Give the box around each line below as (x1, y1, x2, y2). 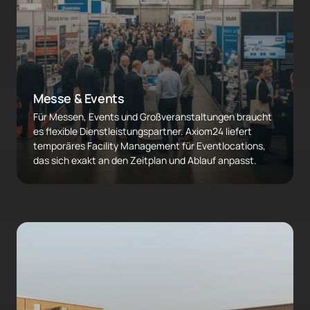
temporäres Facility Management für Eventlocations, (33, 139, 266, 153)
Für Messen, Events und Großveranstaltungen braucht (33, 110, 272, 124)
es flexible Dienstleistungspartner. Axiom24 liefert (33, 125, 252, 138)
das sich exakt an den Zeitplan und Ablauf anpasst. (33, 154, 257, 167)
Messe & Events (33, 90, 125, 107)
